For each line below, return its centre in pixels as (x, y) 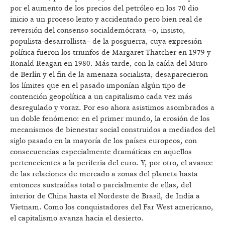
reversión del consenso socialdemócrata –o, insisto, (98, 31)
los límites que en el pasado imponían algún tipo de (98, 86)
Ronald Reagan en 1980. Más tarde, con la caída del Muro (109, 64)
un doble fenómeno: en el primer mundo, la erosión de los (110, 119)
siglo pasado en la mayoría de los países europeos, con (103, 141)
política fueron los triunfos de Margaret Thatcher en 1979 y (110, 53)
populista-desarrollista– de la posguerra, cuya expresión (106, 42)
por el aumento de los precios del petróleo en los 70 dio (104, 9)
